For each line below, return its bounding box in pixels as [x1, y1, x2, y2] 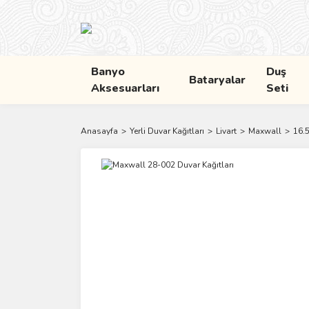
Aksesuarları [91, 81, 159, 96]
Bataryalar [188, 72, 246, 88]
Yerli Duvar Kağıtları [130, 126, 204, 137]
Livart [216, 126, 237, 137]
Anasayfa [81, 126, 118, 137]
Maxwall [248, 126, 281, 137]
